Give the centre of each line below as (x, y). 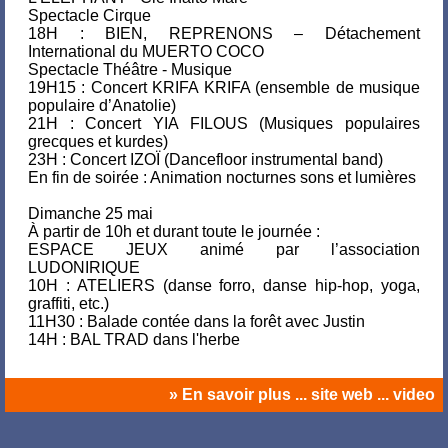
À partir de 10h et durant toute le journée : (174, 231)
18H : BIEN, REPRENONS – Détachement (224, 33)
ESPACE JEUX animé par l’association (224, 249)
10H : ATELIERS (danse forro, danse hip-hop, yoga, (224, 285)
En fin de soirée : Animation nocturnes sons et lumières (222, 177)
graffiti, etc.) (68, 303)
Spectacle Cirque (89, 15)
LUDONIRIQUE (84, 267)
